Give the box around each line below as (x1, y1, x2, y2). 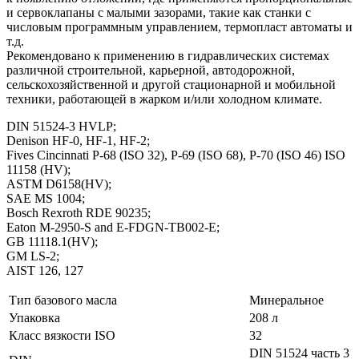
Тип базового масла (9, 292, 117, 307)
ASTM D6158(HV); (6, 176, 111, 191)
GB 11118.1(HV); (6, 234, 98, 248)
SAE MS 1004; (6, 191, 85, 205)
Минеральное (249, 292, 324, 307)
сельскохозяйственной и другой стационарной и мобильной (6, 77, 336, 91)
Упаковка (9, 310, 60, 325)
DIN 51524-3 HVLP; (6, 119, 116, 133)
